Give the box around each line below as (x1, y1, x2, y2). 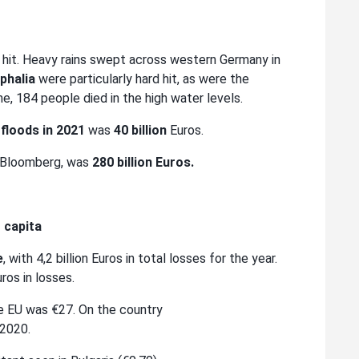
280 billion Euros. (92, 155, 197, 171)
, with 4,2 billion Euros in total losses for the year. (3, 251, 277, 267)
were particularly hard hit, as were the (38, 71, 249, 87)
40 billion (114, 123, 167, 139)
